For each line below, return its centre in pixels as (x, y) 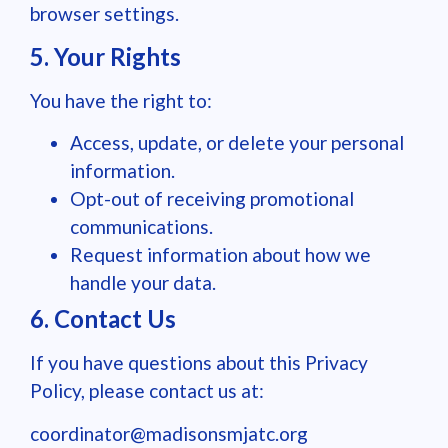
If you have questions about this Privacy (199, 363)
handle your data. (143, 283)
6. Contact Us (103, 319)
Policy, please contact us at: (147, 391)
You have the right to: (121, 100)
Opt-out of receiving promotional (212, 199)
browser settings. (104, 14)
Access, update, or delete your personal (237, 143)
